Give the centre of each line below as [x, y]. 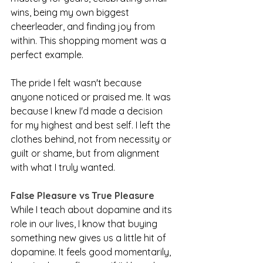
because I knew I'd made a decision [88, 111]
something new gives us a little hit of [90, 238]
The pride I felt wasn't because [77, 83]
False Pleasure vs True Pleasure [82, 196]
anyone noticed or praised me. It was [92, 97]
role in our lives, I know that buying [85, 224]
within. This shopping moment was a [90, 41]
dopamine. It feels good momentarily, [92, 252]
